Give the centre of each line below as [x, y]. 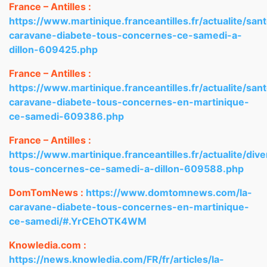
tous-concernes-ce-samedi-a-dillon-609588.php [126, 169]
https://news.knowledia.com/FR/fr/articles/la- [117, 259]
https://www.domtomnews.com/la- [169, 193]
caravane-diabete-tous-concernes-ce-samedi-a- [125, 35]
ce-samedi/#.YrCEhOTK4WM [78, 221]
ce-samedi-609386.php [66, 116]
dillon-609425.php [53, 49]
